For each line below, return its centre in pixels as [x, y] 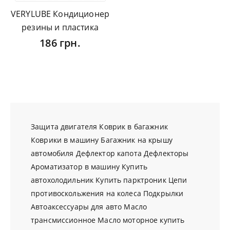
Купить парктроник [131, 180]
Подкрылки [163, 194]
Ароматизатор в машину [75, 167]
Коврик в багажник [133, 127]
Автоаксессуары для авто [76, 207]
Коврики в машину [65, 140]
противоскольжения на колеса [86, 194]
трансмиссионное [63, 220]
